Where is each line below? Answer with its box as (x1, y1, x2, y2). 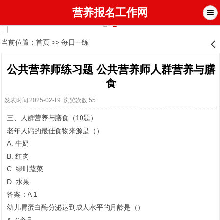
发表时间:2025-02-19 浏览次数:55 (4, 97, 99, 104)
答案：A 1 (7, 191, 37, 199)
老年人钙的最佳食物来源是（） (7, 127, 103, 135)
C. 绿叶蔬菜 (7, 165, 43, 173)
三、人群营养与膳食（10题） (7, 114, 97, 122)
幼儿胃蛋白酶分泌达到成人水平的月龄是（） (7, 203, 144, 212)
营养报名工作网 (72, 6, 148, 19)
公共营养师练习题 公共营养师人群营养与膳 (7, 63, 215, 76)
